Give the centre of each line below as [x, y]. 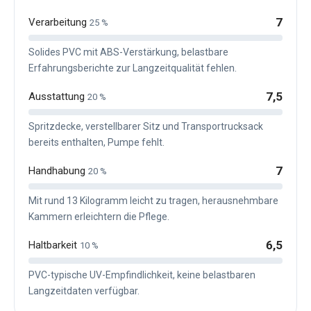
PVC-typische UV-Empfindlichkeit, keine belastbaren [142, 275]
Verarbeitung [59, 22]
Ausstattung [58, 96]
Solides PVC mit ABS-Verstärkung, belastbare [128, 52]
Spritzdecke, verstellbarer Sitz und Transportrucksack [146, 126]
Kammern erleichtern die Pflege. [99, 216]
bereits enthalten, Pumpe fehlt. [96, 142]
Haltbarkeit [54, 245]
